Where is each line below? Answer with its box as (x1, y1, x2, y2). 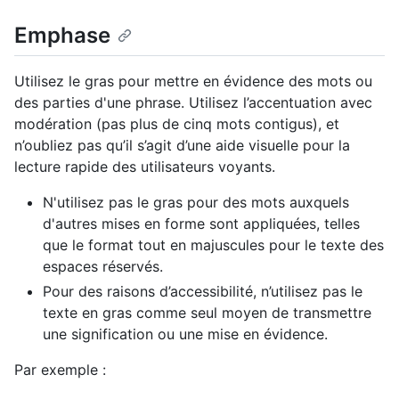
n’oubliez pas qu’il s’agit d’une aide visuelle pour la (14, 136, 350, 155)
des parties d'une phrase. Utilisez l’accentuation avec (14, 94, 372, 112)
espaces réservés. (43, 257, 163, 276)
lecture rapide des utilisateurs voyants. (14, 158, 275, 176)
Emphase (14, 21, 110, 48)
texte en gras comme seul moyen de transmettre (43, 304, 371, 322)
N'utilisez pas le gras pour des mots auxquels (43, 193, 349, 212)
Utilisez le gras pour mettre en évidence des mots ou (14, 72, 372, 91)
